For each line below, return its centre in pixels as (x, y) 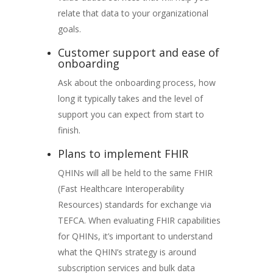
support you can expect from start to (131, 114)
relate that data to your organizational (133, 13)
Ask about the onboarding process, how (136, 82)
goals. (69, 29)
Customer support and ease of (138, 52)
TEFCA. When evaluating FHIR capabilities (139, 220)
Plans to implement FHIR (123, 153)
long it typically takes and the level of (130, 98)
